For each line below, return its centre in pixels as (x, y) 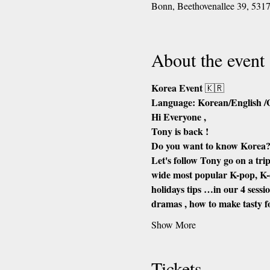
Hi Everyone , (178, 116)
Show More (173, 224)
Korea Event (178, 87)
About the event (208, 59)
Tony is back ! (180, 131)
